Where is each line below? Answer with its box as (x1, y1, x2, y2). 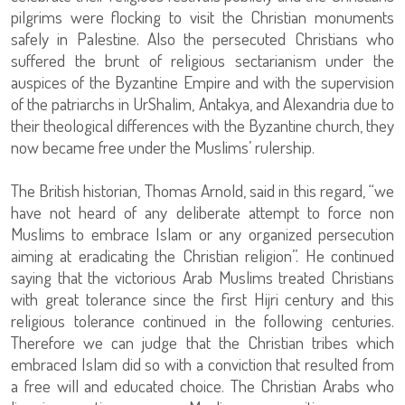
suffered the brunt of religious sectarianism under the (11, 49, 394, 71)
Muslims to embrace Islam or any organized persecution (11, 222, 394, 245)
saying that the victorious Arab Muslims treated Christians (11, 266, 394, 288)
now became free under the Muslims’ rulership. (11, 136, 315, 158)
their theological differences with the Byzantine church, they (11, 114, 394, 137)
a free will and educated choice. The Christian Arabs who (11, 374, 394, 397)
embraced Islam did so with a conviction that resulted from (11, 353, 394, 375)
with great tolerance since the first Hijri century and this (11, 287, 394, 310)
